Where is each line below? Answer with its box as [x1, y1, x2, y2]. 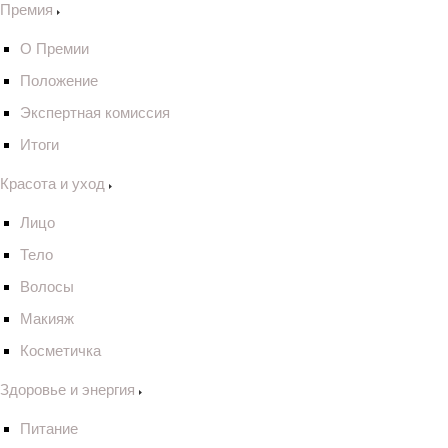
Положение [20, 72, 98, 89]
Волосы [20, 278, 74, 295]
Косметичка [20, 342, 101, 359]
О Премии [20, 40, 89, 57]
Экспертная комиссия [20, 104, 170, 121]
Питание [20, 420, 78, 437]
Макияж [20, 310, 74, 327]
